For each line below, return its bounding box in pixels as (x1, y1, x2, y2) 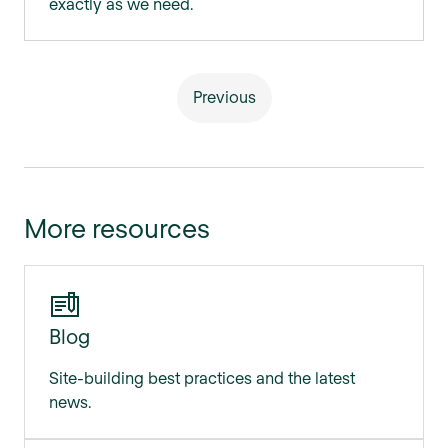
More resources (24, 211, 210, 243)
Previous (192, 86, 256, 106)
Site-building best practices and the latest (49, 367, 355, 387)
